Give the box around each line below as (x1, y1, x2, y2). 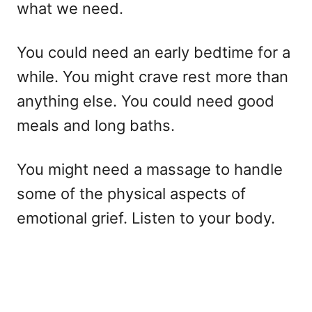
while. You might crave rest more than (17, 67, 288, 86)
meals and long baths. (17, 116, 175, 134)
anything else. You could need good (17, 91, 274, 110)
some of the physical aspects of (17, 184, 246, 203)
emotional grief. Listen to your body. (17, 208, 275, 227)
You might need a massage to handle (17, 159, 283, 178)
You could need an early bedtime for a (17, 42, 290, 61)
